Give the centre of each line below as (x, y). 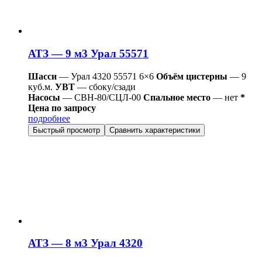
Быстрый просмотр (66, 130)
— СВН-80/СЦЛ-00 (102, 97)
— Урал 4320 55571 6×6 (105, 76)
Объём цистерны (192, 76)
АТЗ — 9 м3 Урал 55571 (88, 54)
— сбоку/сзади (105, 87)
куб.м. (40, 87)
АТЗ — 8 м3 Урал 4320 (85, 243)
